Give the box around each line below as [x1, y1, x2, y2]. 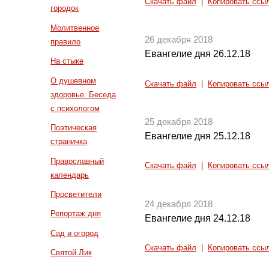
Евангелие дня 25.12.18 [145, 131, 251, 142]
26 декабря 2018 [145, 35, 213, 45]
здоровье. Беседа [50, 89, 116, 99]
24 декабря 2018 [145, 199, 213, 209]
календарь [50, 170, 89, 180]
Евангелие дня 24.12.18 [145, 213, 251, 223]
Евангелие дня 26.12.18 [145, 49, 251, 59]
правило [50, 37, 81, 46]
